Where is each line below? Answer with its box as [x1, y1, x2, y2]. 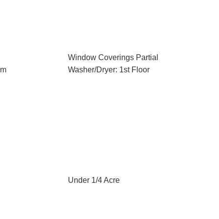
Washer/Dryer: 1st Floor [67, 66, 150, 74]
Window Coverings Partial [67, 53, 158, 62]
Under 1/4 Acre [67, 176, 120, 184]
